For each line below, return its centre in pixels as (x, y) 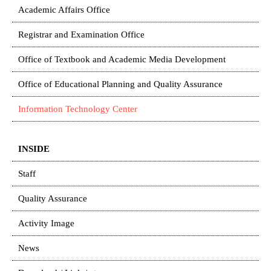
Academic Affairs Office (64, 10)
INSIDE (34, 149)
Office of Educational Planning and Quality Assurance (120, 84)
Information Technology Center (78, 109)
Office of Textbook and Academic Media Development (122, 59)
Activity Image (46, 223)
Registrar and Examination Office (81, 34)
